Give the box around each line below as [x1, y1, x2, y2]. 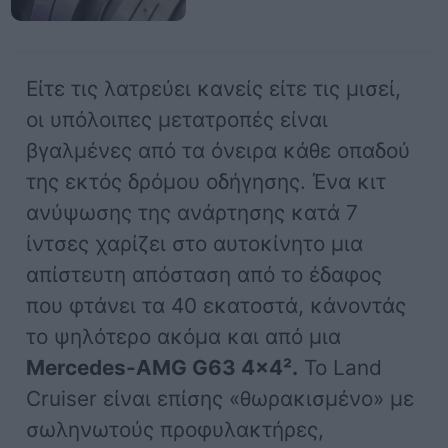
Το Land [298, 354, 383, 380]
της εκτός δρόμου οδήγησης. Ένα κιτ [26, 168, 387, 194]
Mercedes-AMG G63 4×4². [26, 354, 299, 380]
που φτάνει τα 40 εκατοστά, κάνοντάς [26, 292, 407, 318]
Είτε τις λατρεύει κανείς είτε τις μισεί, [26, 75, 402, 101]
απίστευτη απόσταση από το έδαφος [26, 261, 383, 287]
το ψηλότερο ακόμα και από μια [26, 323, 342, 349]
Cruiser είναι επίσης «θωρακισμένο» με [26, 385, 415, 411]
